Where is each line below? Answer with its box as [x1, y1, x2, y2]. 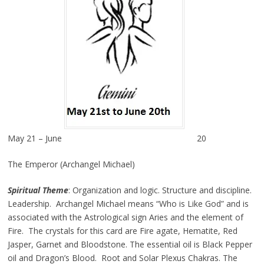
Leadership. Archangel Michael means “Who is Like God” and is [7, 197, 249, 209]
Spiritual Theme [7, 184, 68, 196]
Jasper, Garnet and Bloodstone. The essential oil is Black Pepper [7, 238, 252, 250]
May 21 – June [7, 132, 64, 144]
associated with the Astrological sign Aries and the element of [7, 211, 243, 223]
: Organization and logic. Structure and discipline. [68, 184, 252, 196]
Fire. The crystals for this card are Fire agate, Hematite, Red [7, 225, 237, 236]
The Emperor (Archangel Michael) [7, 158, 135, 170]
